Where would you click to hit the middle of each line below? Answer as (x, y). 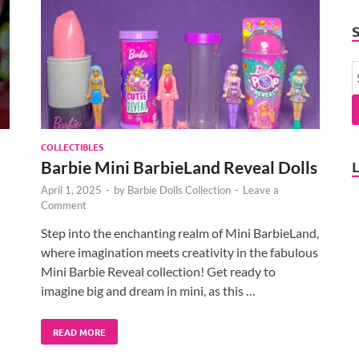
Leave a (261, 190)
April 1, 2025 (71, 190)
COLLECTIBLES (72, 146)
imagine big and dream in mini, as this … (148, 290)
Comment (64, 205)
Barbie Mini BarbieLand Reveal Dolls (179, 167)
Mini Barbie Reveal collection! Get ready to (158, 271)
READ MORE (79, 331)
